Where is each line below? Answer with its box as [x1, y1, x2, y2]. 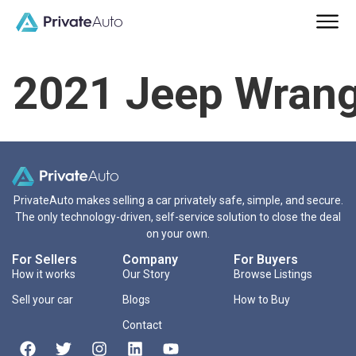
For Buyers [233, 252, 298, 268]
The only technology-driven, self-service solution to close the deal [15, 211, 341, 224]
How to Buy [233, 293, 290, 307]
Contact [122, 319, 163, 332]
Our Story [122, 268, 171, 281]
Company [122, 252, 179, 268]
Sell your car [12, 293, 73, 307]
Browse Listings [233, 268, 312, 281]
